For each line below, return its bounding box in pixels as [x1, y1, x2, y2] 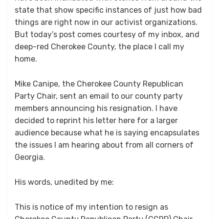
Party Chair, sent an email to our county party [15, 91, 183, 101]
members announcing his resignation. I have [15, 104, 177, 113]
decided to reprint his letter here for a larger [15, 116, 178, 126]
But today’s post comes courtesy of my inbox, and [15, 30, 199, 40]
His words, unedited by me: [15, 177, 114, 187]
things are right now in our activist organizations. [15, 18, 197, 27]
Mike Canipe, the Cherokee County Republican [15, 79, 183, 89]
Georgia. [15, 153, 45, 162]
